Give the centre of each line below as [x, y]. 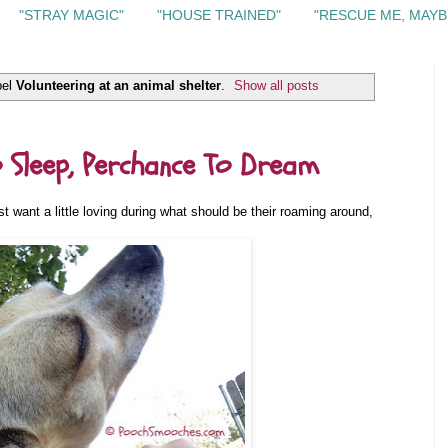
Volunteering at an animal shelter [118, 85]
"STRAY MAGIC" [71, 15]
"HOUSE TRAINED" [219, 15]
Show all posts [277, 85]
